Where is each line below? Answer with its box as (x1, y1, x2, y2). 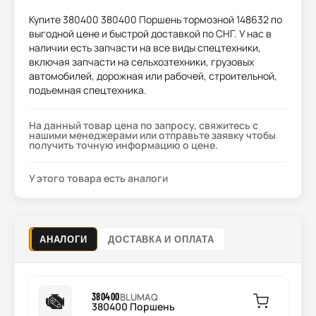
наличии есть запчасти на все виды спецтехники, (29, 41, 261, 54)
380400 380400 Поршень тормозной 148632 (63, 13, 269, 26)
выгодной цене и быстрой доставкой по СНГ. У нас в (29, 27, 272, 40)
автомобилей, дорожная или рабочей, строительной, (29, 69, 277, 83)
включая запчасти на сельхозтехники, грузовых (29, 55, 254, 68)
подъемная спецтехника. (29, 83, 147, 97)
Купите (29, 13, 63, 26)
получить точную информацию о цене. (29, 138, 218, 152)
